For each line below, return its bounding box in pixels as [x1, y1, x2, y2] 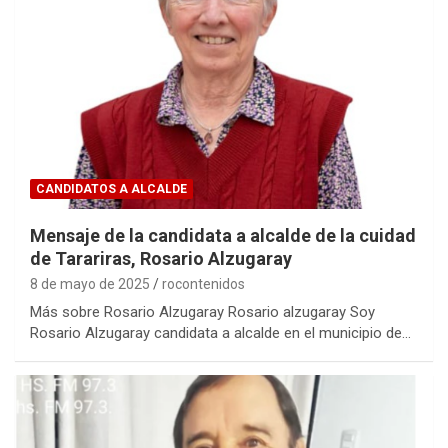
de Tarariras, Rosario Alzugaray [30, 248, 292, 270]
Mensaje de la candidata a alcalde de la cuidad [30, 225, 416, 247]
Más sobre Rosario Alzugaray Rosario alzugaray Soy [30, 303, 375, 322]
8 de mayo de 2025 [30, 276, 150, 293]
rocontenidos [162, 276, 245, 293]
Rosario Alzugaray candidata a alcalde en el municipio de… [30, 324, 411, 343]
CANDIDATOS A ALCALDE [36, 182, 187, 197]
